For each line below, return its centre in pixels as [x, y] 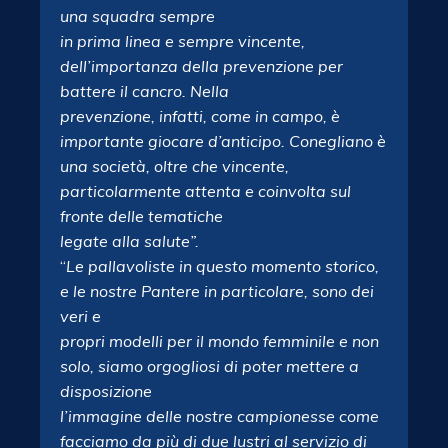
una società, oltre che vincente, [174, 166]
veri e [80, 316]
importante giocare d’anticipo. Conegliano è [223, 141]
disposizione [106, 391]
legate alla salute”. [129, 241]
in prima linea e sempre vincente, [182, 41]
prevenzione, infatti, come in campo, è [200, 116]
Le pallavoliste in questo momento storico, [222, 266]
